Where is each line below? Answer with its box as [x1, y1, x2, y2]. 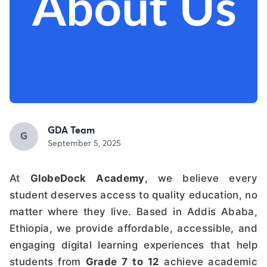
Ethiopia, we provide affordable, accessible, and [10, 222, 257, 234]
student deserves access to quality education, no [10, 189, 257, 201]
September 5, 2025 [48, 139, 121, 148]
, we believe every [144, 172, 257, 184]
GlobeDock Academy [30, 172, 145, 184]
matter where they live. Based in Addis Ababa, [10, 206, 257, 218]
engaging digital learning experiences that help [10, 239, 257, 251]
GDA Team [48, 126, 95, 135]
